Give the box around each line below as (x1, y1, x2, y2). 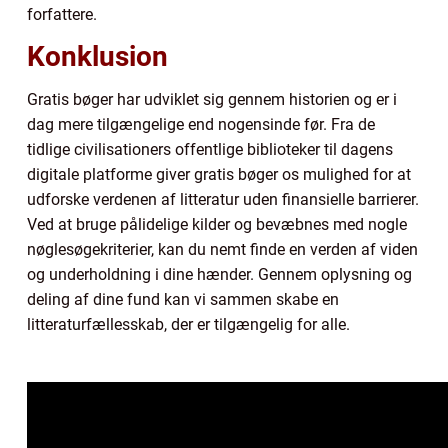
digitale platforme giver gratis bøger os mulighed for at (27, 165, 411, 185)
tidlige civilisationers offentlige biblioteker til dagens (27, 140, 393, 160)
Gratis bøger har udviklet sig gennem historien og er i (27, 90, 397, 110)
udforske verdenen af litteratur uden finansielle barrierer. (27, 190, 419, 210)
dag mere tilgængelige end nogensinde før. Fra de (27, 115, 375, 135)
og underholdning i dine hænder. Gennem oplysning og (27, 265, 412, 285)
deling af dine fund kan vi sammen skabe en (27, 290, 339, 310)
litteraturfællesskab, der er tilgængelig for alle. (27, 315, 350, 335)
